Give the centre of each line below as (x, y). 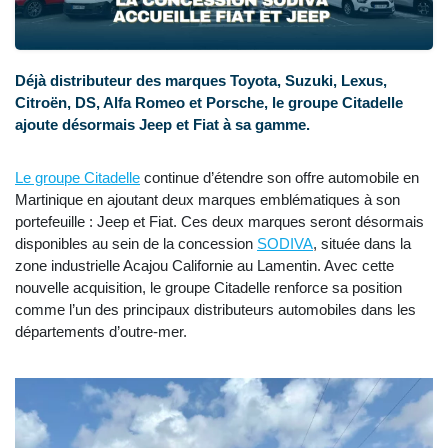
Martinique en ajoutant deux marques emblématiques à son (207, 200)
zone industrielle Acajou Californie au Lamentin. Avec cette (204, 266)
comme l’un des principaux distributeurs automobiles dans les (215, 310)
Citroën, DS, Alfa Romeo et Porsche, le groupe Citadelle (209, 103)
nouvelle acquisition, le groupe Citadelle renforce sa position (208, 288)
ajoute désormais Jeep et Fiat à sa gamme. (162, 125)
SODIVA (285, 244)
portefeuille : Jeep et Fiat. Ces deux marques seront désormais (219, 222)
